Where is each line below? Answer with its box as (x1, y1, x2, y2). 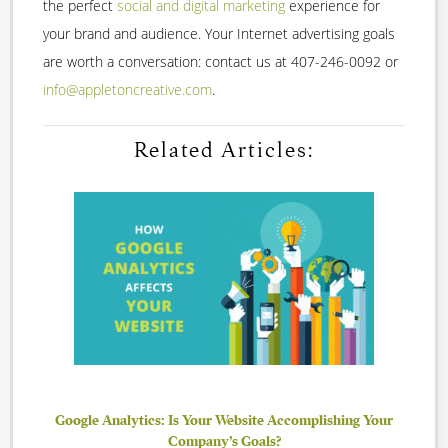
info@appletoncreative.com (43, 80, 212, 100)
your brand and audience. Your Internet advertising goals (43, 24, 395, 44)
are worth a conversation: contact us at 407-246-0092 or (43, 52, 398, 72)
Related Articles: (134, 137, 314, 164)
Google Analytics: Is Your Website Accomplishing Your (55, 410, 393, 429)
